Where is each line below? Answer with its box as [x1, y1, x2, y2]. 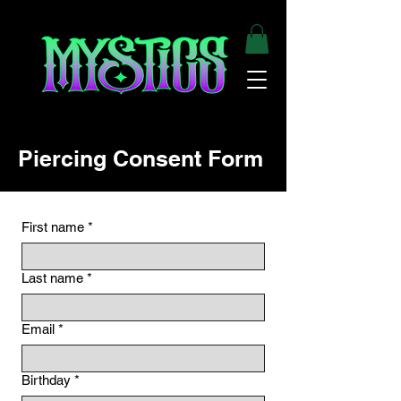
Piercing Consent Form [18, 145, 263, 173]
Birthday [21, 372, 71, 388]
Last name [21, 270, 83, 286]
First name [21, 219, 84, 235]
